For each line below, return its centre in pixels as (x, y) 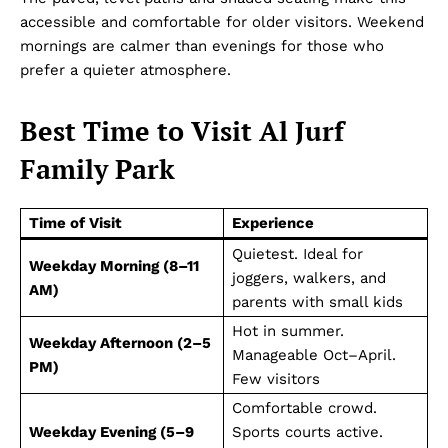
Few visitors (276, 378)
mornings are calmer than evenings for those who (202, 45)
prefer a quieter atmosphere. (125, 69)
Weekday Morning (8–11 (114, 265)
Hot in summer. (288, 330)
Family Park (97, 168)
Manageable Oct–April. (314, 354)
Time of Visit (75, 222)
